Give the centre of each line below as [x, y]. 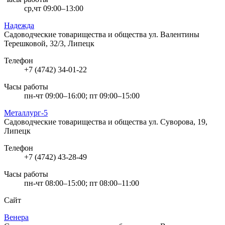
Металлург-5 [26, 113]
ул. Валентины [174, 34]
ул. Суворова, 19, [178, 122]
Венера [16, 217]
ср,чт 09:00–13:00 [54, 8]
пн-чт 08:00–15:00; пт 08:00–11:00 [82, 183]
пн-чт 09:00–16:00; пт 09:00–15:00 [82, 95]
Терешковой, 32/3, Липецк [49, 43]
